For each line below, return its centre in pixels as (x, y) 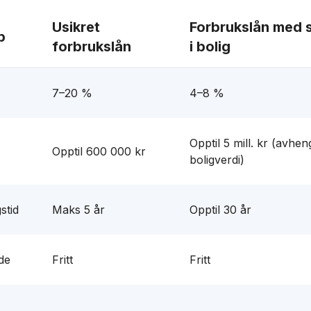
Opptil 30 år (220, 210)
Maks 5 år (78, 210)
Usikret (76, 27)
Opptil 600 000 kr (99, 151)
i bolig (210, 47)
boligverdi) (217, 160)
